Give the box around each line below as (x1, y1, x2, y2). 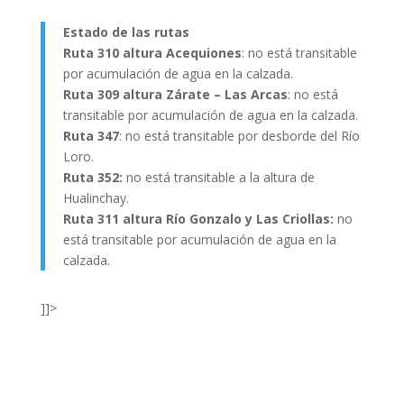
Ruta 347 (62, 127, 119, 145)
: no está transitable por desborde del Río (118, 127, 360, 145)
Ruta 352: (62, 169, 123, 187)
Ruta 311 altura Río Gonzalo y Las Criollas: (62, 210, 334, 228)
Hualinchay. (62, 189, 129, 207)
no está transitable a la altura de (122, 169, 315, 187)
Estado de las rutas (62, 23, 189, 41)
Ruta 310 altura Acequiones (62, 44, 242, 62)
